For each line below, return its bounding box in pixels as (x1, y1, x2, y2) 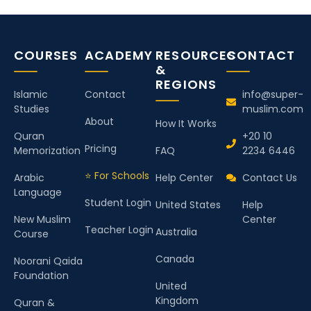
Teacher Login (85, 222, 153, 237)
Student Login (85, 195, 151, 210)
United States (155, 197, 221, 212)
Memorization (14, 143, 81, 158)
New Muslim (14, 212, 71, 226)
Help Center (155, 170, 213, 185)
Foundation (14, 268, 69, 283)
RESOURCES (155, 46, 236, 64)
